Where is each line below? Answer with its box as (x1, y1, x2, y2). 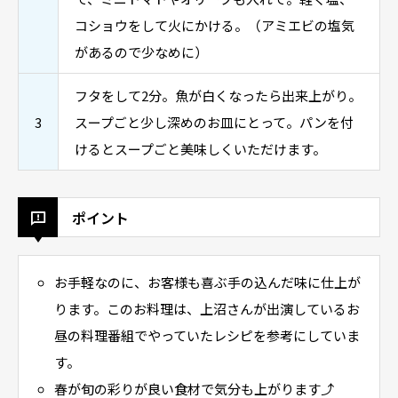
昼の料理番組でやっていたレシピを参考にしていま (53, 326, 360, 345)
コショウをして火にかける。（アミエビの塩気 (75, 16, 354, 35)
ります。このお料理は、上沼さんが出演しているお (53, 299, 360, 318)
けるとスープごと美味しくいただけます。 (75, 139, 326, 158)
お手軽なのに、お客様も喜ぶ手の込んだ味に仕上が (53, 273, 361, 291)
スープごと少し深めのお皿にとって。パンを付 (75, 113, 354, 131)
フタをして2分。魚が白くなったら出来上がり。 (75, 86, 362, 105)
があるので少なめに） (75, 43, 208, 61)
